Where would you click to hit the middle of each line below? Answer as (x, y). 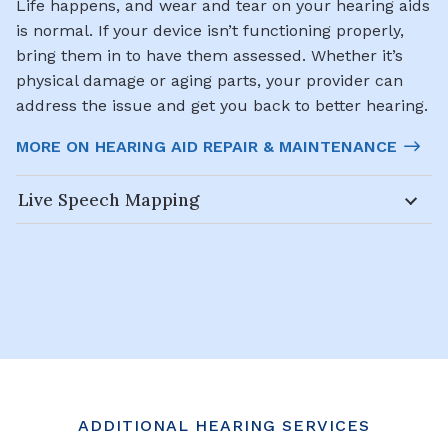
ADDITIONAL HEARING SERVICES (224, 426)
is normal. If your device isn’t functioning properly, (210, 31)
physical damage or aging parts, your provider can (209, 81)
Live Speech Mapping (108, 199)
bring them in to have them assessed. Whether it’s (209, 56)
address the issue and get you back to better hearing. (222, 106)
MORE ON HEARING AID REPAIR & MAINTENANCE (206, 147)
